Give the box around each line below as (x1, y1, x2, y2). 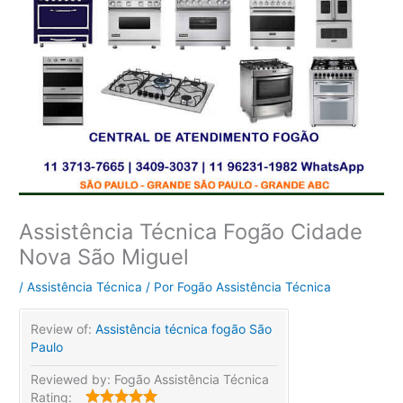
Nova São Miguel (19, 243, 190, 270)
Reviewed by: (31, 371, 115, 387)
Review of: (31, 320, 96, 336)
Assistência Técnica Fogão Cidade (19, 218, 363, 245)
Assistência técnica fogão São (95, 320, 273, 336)
